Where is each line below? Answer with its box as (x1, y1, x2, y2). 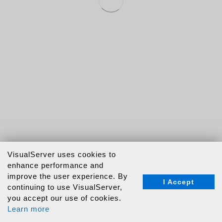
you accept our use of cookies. (7, 194, 121, 202)
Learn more (7, 205, 50, 213)
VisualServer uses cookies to (7, 150, 116, 159)
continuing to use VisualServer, (7, 183, 122, 191)
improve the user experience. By (7, 172, 128, 180)
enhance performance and (7, 161, 104, 169)
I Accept (163, 178, 194, 186)
